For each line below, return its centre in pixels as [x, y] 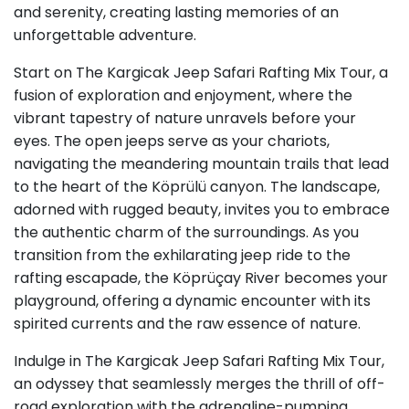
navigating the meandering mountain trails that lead [201, 164]
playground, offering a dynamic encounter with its [192, 301]
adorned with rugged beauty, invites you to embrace [202, 210]
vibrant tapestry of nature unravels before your [185, 119]
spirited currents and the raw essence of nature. [187, 324]
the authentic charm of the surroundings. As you [186, 233]
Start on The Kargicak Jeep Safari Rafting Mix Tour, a [201, 73]
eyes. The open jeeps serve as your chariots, [172, 142]
